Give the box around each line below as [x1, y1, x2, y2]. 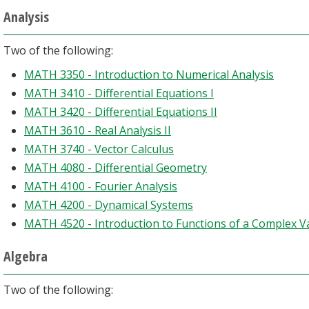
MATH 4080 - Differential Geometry [24, 160, 207, 175]
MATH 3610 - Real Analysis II [24, 123, 171, 138]
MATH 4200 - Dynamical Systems [24, 197, 193, 212]
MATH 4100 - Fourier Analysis [24, 179, 177, 194]
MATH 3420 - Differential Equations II [24, 104, 217, 119]
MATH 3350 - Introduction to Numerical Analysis [24, 67, 274, 82]
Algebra [3, 247, 48, 266]
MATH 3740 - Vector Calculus [24, 141, 174, 157]
